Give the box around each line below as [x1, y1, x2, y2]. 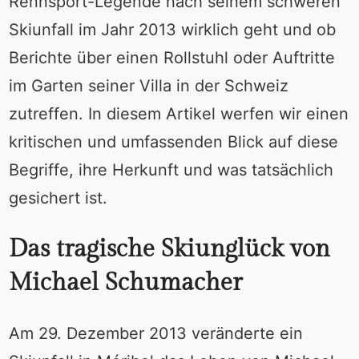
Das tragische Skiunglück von [8, 234, 330, 264]
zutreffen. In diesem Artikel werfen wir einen [8, 104, 349, 124]
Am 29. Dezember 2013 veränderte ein [8, 323, 303, 343]
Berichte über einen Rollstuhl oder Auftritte [8, 48, 335, 68]
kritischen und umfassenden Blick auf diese [8, 132, 338, 152]
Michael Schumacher [8, 268, 242, 297]
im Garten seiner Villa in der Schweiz [8, 76, 288, 96]
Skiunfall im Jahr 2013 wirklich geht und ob [8, 20, 336, 40]
